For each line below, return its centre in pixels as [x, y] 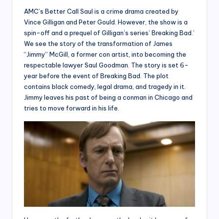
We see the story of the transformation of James [98, 43]
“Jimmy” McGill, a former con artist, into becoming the [105, 54]
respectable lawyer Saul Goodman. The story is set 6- [106, 65]
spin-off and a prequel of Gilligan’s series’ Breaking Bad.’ [109, 33]
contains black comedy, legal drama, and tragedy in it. [105, 86]
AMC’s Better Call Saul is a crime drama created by [101, 11]
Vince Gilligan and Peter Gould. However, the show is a [106, 22]
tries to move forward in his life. [72, 108]
